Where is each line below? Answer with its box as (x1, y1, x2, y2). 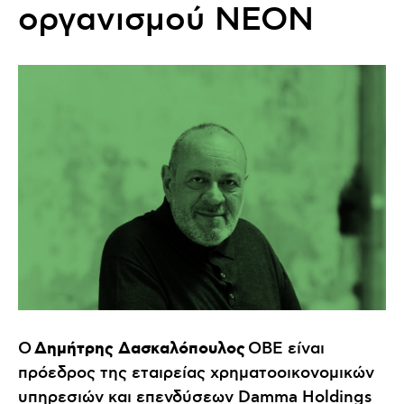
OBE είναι (245, 339, 325, 360)
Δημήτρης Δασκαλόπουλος (34, 338, 245, 361)
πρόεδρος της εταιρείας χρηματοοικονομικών (18, 363, 374, 384)
